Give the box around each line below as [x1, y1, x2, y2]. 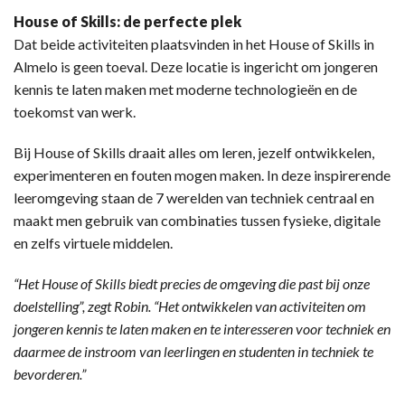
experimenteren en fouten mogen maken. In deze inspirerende [14, 166, 391, 184]
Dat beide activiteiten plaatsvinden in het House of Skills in [14, 35, 374, 53]
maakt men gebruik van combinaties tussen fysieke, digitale [14, 212, 381, 230]
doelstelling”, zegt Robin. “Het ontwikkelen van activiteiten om [14, 297, 366, 316]
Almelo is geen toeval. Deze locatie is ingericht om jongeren [14, 58, 378, 76]
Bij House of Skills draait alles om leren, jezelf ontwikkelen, [14, 144, 374, 162]
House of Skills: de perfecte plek [14, 13, 241, 31]
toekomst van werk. [14, 103, 136, 121]
